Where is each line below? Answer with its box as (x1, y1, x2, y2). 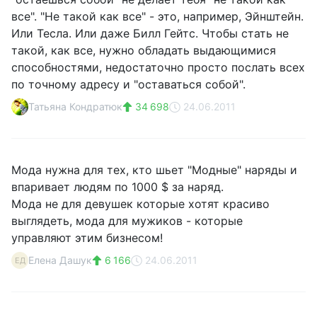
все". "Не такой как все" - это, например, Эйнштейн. (11, 9, 304, 23)
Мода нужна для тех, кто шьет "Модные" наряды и (11, 163, 297, 177)
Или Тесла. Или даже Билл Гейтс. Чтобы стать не (11, 26, 289, 40)
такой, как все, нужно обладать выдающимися (11, 43, 276, 57)
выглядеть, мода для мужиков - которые (11, 214, 243, 228)
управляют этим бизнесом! (11, 231, 163, 245)
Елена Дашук (28, 254, 92, 266)
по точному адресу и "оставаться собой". (11, 77, 246, 91)
